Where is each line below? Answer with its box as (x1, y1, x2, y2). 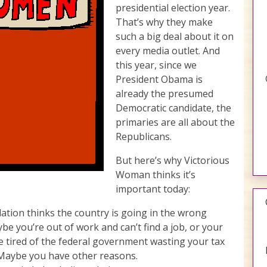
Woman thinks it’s (116, 167, 195, 181)
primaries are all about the (116, 115, 235, 129)
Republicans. (116, 129, 172, 143)
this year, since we (116, 58, 197, 72)
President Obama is (116, 72, 203, 86)
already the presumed (116, 86, 213, 100)
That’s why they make (116, 15, 213, 29)
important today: (116, 182, 190, 195)
